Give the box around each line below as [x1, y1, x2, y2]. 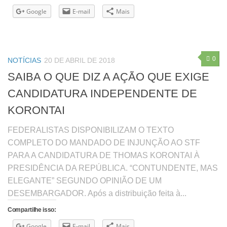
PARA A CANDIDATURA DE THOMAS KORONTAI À [8, 151, 200, 160]
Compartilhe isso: [8, 206, 56, 214]
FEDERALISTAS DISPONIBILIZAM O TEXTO [8, 126, 174, 135]
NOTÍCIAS [8, 56, 41, 64]
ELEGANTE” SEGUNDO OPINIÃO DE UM [8, 176, 162, 185]
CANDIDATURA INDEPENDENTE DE [8, 87, 197, 100]
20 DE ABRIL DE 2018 [44, 56, 115, 64]
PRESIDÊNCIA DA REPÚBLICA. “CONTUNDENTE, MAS [8, 164, 218, 173]
